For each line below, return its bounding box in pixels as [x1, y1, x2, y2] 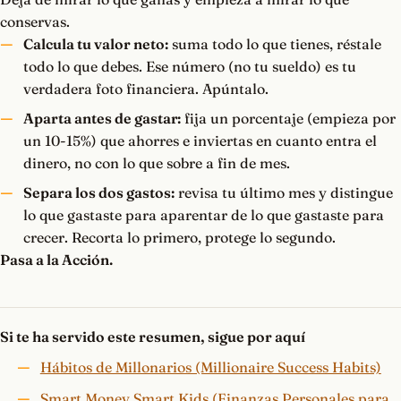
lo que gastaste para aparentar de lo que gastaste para [22, 206, 384, 225]
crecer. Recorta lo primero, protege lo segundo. [22, 228, 336, 247]
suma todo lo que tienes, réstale [167, 35, 381, 54]
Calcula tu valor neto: [22, 35, 168, 54]
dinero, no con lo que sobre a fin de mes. [22, 154, 290, 173]
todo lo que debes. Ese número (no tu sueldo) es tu [22, 57, 356, 76]
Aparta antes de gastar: [22, 109, 181, 128]
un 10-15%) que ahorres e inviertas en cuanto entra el [22, 132, 377, 150]
